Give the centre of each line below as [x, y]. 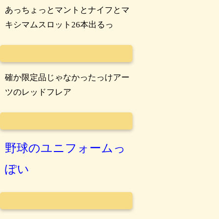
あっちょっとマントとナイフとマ [67, 10]
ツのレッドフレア [38, 92]
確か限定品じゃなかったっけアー [67, 77]
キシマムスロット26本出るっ [59, 25]
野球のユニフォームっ [66, 148]
